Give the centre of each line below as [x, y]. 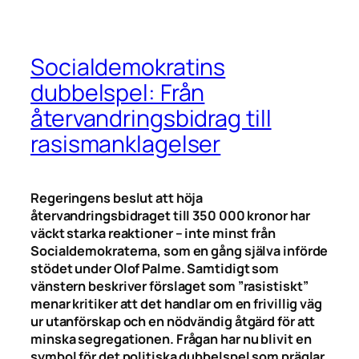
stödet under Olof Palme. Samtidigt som [155, 268]
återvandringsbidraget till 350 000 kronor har [170, 215]
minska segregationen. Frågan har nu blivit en [171, 339]
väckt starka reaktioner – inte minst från [153, 233]
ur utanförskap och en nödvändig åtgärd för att [173, 321]
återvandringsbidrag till [151, 118]
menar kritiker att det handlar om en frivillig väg [176, 303]
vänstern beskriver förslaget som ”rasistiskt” [169, 286]
